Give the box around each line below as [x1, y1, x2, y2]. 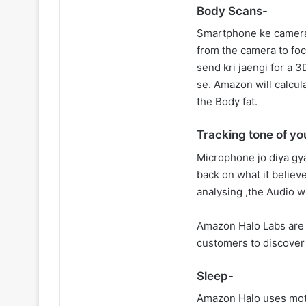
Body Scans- [197, 3, 268, 18]
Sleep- [197, 268, 234, 283]
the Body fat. [197, 95, 258, 108]
